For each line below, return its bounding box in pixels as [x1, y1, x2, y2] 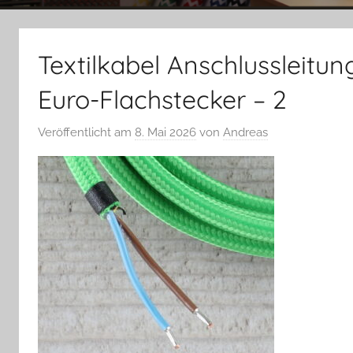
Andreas [223, 125, 268, 140]
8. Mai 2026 [135, 125, 196, 140]
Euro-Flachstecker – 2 [38, 83, 287, 115]
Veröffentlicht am [38, 125, 135, 140]
